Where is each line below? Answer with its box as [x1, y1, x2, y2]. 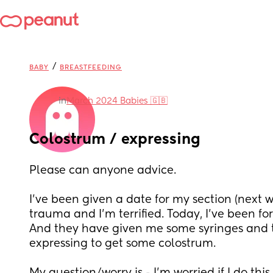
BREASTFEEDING [60, 64, 122, 71]
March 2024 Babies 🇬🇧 [66, 97, 168, 105]
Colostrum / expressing [29, 132, 200, 147]
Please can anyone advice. [29, 165, 179, 176]
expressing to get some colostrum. [29, 238, 219, 249]
